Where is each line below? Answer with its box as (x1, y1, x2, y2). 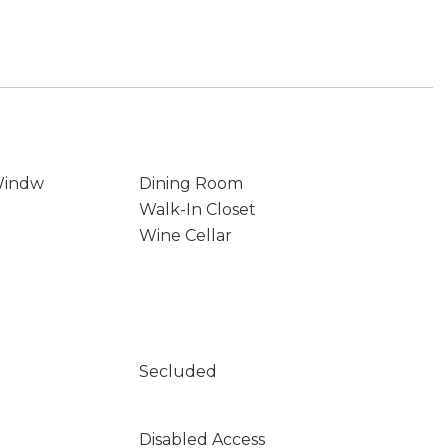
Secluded (138, 362, 217, 381)
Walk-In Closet (138, 200, 256, 219)
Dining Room (138, 174, 243, 193)
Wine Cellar (138, 226, 232, 245)
